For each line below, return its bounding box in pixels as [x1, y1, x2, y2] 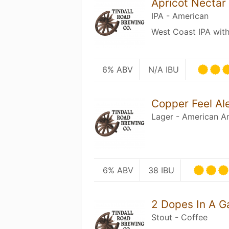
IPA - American [151, 11, 209, 21]
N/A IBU [148, 64, 179, 75]
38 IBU [148, 165, 175, 175]
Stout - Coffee [151, 212, 208, 222]
